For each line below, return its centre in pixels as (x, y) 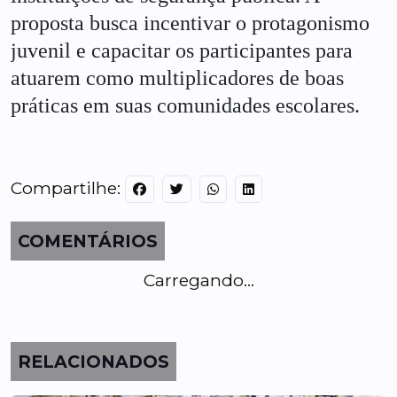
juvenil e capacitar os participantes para (182, 51)
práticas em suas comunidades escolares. (185, 106)
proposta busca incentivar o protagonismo (190, 23)
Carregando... (198, 280)
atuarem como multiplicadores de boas (177, 78)
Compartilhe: (68, 187)
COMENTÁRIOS (88, 241)
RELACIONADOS (93, 361)
